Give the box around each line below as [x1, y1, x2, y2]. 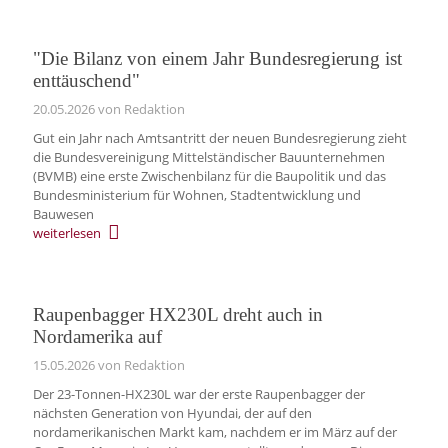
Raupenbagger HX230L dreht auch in [32, 304, 323, 326]
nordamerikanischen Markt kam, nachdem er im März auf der [32, 423, 397, 442]
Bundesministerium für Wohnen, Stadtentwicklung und [32, 185, 361, 204]
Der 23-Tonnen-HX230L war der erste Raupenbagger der [32, 385, 365, 404]
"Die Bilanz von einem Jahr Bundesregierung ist [32, 47, 402, 69]
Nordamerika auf [32, 326, 162, 348]
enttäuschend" [32, 69, 140, 91]
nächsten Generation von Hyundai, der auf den [32, 404, 312, 423]
